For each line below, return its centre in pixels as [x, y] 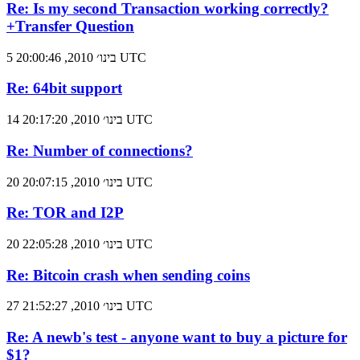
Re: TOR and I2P [65, 213]
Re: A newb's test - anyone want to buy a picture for [177, 337]
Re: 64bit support [64, 88]
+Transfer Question [70, 26]
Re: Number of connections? [100, 150]
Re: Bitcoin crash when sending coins [128, 275]
